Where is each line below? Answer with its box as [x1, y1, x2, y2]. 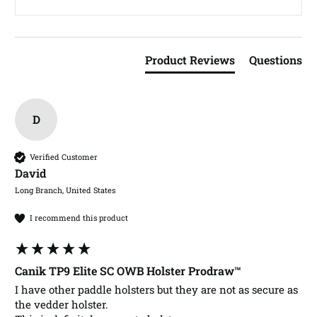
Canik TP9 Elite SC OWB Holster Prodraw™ [15, 263, 241, 278]
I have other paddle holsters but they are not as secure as [15, 282, 298, 296]
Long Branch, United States [15, 184, 115, 195]
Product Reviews [145, 52, 235, 67]
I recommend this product [30, 212, 128, 224]
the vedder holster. [15, 296, 111, 311]
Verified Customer [30, 151, 98, 163]
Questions [249, 52, 302, 67]
